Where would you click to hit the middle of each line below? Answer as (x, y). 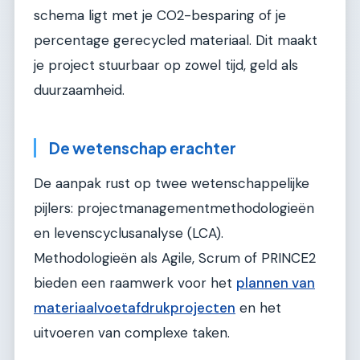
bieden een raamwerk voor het (135, 283)
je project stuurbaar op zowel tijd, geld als (166, 65)
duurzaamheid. (79, 90)
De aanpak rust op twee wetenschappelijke (172, 184)
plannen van (276, 283)
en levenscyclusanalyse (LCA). (129, 233)
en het (258, 308)
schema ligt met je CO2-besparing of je (160, 15)
